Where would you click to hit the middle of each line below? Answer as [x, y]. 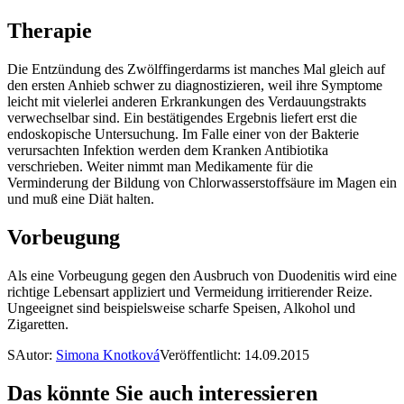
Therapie [50, 31]
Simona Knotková [108, 355]
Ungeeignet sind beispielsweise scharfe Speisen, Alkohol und [181, 308]
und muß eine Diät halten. [81, 199]
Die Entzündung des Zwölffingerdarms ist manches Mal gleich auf [196, 69]
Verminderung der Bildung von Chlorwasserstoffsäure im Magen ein [202, 183]
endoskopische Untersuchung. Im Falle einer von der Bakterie [183, 134]
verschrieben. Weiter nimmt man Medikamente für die [160, 167]
